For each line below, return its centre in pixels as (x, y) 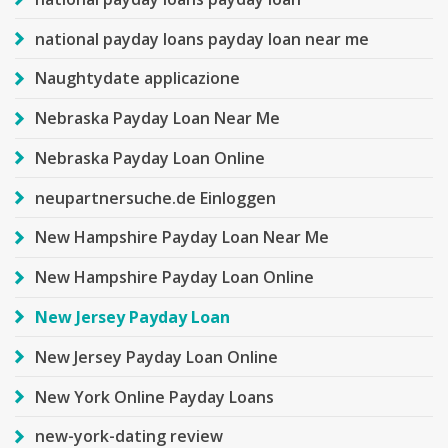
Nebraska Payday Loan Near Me (157, 118)
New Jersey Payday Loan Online (156, 356)
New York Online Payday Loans (154, 396)
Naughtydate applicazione (137, 78)
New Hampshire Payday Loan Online (174, 277)
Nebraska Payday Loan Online (150, 157)
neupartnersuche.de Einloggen (155, 197)
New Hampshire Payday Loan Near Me (182, 237)
